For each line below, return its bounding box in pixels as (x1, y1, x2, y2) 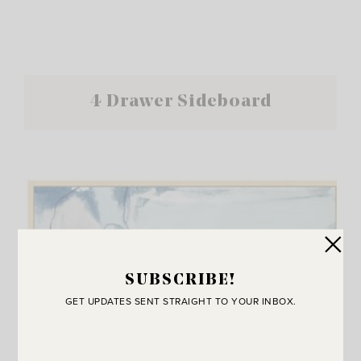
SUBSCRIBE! (125, 272, 236, 288)
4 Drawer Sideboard (89, 92, 272, 111)
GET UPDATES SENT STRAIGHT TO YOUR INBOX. (64, 293, 297, 308)
